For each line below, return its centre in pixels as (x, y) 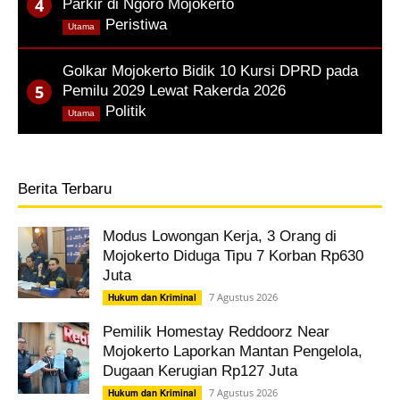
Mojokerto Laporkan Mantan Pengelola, (233, 351)
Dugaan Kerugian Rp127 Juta (200, 371)
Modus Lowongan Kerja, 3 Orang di (220, 236)
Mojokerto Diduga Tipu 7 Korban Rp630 (233, 256)
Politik (126, 111)
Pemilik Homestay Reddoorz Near (216, 332)
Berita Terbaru (65, 189)
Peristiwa (136, 25)
